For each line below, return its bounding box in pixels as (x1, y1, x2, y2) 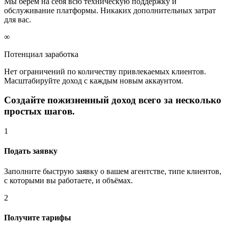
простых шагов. (4, 106, 75, 117)
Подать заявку (4, 147, 58, 156)
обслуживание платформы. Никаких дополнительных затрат (4, 6, 216, 15)
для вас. (4, 15, 31, 24)
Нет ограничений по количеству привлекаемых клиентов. (4, 67, 206, 76)
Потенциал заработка (4, 49, 78, 59)
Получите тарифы (4, 213, 71, 222)
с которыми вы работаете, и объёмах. (4, 176, 133, 185)
